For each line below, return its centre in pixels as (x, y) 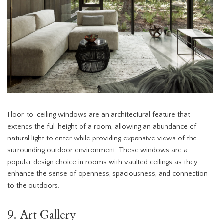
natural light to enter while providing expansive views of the (102, 139)
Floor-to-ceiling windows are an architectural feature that (99, 115)
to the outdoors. (33, 186)
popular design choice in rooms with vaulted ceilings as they (102, 162)
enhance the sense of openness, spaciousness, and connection (108, 174)
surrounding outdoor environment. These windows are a (97, 151)
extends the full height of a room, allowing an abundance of (102, 127)
